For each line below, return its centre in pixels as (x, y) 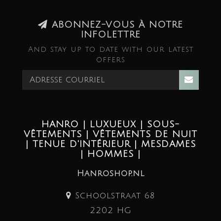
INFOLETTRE (110, 35)
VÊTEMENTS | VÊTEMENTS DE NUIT (110, 134)
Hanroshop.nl (110, 174)
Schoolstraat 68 (113, 196)
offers (110, 60)
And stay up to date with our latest (110, 50)
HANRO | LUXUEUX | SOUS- (110, 125)
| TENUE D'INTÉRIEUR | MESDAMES (110, 144)
